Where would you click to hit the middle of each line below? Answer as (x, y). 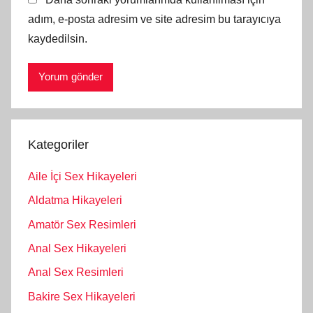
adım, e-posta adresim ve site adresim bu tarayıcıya (154, 19)
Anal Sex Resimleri (76, 272)
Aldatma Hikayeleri (75, 201)
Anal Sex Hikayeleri (77, 248)
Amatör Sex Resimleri (82, 224)
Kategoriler (58, 144)
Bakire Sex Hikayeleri (82, 296)
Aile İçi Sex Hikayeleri (82, 176)
